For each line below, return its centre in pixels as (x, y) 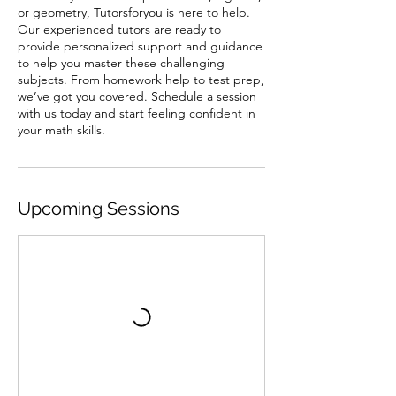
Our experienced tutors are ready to (119, 29)
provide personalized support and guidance (140, 46)
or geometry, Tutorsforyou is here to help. (134, 12)
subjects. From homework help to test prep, (141, 80)
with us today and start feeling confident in (137, 113)
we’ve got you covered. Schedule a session (137, 96)
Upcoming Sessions (99, 209)
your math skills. (61, 130)
